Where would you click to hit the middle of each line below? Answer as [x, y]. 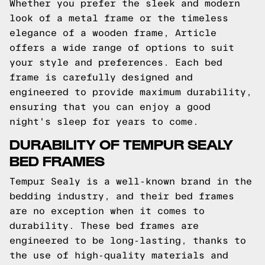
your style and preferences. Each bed [116, 62]
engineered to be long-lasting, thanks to [128, 240]
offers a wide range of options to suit [122, 48]
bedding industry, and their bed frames [122, 196]
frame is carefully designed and [101, 77]
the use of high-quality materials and [119, 255]
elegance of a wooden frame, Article [113, 33]
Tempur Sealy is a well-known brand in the [131, 181]
